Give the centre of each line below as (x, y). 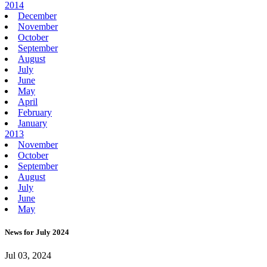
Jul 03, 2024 (28, 255)
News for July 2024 (37, 232)
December (37, 15)
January (32, 123)
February (35, 112)
